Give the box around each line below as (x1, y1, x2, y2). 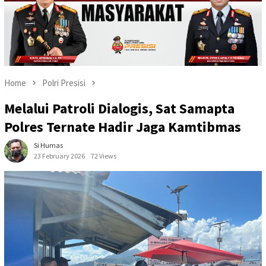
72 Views (91, 151, 116, 160)
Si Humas (34, 140, 63, 150)
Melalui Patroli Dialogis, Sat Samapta (4, 99, 235, 118)
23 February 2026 (34, 151, 85, 160)
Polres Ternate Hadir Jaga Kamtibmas (4, 117, 241, 136)
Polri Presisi (42, 77, 85, 89)
